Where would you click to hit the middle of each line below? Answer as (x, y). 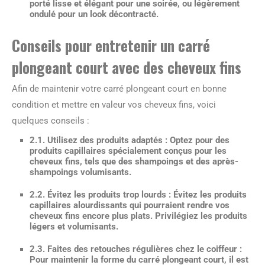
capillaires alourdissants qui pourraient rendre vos (130, 205)
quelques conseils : (51, 121)
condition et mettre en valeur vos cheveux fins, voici (114, 105)
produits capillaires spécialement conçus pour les (128, 151)
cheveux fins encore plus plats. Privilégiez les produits (138, 216)
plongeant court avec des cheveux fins (127, 67)
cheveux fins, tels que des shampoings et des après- (134, 161)
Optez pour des (198, 140)
